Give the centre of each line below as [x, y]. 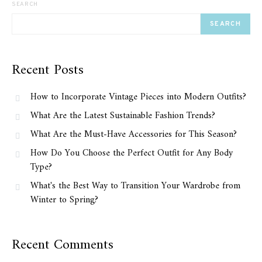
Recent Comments [63, 245]
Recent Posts [48, 70]
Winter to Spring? [64, 200]
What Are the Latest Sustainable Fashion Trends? [123, 116]
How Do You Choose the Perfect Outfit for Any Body [132, 153]
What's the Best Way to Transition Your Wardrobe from [135, 186]
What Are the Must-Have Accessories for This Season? [134, 135]
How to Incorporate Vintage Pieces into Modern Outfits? [138, 97]
